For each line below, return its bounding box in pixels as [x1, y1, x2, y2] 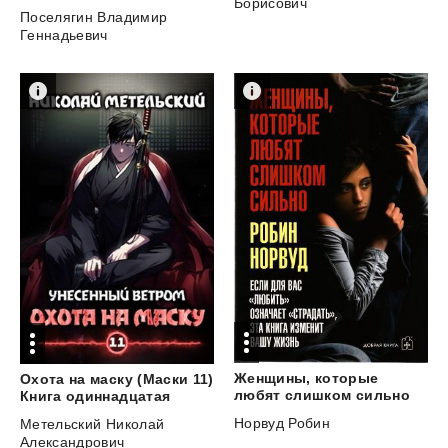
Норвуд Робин [233, 415, 331, 432]
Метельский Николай [20, 416, 165, 433]
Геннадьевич [20, 26, 108, 43]
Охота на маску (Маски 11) [20, 371, 214, 388]
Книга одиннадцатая [20, 388, 171, 405]
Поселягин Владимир [20, 8, 168, 25]
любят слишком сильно [233, 387, 410, 404]
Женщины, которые [233, 370, 379, 387]
